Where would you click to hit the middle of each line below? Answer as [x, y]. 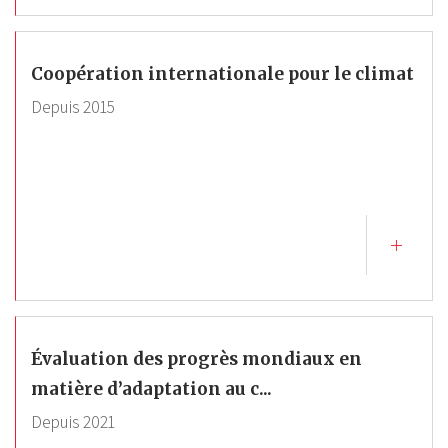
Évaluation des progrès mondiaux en [196, 359]
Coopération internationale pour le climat [222, 74]
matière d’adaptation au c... [151, 389]
